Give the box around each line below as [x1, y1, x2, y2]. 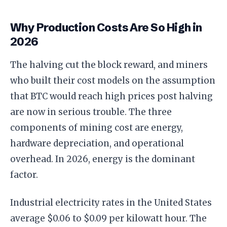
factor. [10, 169, 38, 181]
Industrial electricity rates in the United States [10, 197, 212, 209]
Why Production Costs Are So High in [10, 21, 202, 35]
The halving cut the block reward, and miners [10, 59, 208, 71]
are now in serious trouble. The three [10, 106, 172, 118]
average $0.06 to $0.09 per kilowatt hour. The [10, 213, 207, 224]
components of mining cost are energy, [10, 122, 183, 134]
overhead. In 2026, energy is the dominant [10, 154, 195, 165]
